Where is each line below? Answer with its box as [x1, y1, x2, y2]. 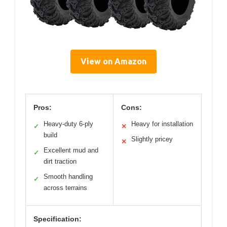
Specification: [33, 215, 82, 223]
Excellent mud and [44, 146, 98, 155]
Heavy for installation [131, 120, 193, 128]
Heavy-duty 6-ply [44, 120, 93, 128]
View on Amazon [81, 57, 146, 66]
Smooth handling [44, 173, 93, 181]
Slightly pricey [131, 135, 173, 143]
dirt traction [44, 158, 77, 166]
